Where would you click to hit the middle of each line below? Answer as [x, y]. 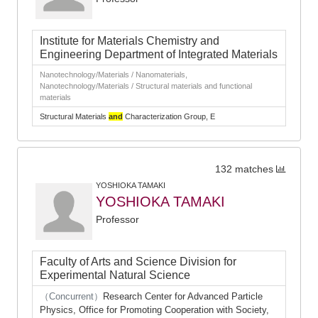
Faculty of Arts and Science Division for [138, 262]
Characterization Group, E [169, 116]
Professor [117, 219]
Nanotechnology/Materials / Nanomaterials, [114, 75]
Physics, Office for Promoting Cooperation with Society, [154, 310]
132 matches [244, 169]
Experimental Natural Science [115, 275]
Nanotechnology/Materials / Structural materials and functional [146, 86]
